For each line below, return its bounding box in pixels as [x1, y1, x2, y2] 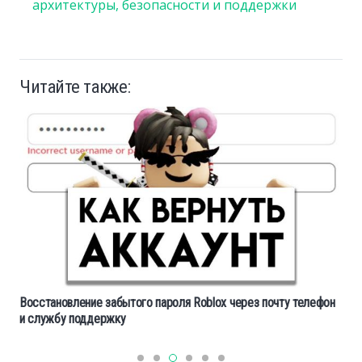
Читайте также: [19, 75, 131, 97]
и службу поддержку [19, 311, 126, 327]
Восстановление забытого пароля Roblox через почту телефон [19, 295, 335, 311]
